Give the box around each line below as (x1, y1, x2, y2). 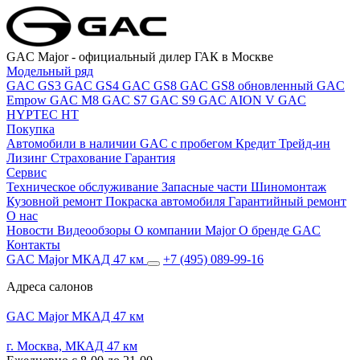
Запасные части (162, 180, 251, 194)
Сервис (6, 166, 47, 179)
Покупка (6, 122, 55, 136)
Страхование (51, 151, 125, 165)
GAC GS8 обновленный (180, 79, 317, 92)
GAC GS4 (64, 79, 122, 92)
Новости (6, 223, 57, 237)
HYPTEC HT (6, 108, 79, 121)
